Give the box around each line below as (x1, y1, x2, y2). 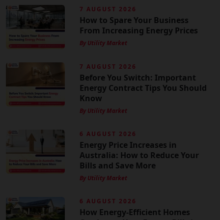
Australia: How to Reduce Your (80, 150, 199, 161)
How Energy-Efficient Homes (80, 207, 190, 218)
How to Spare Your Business (80, 15, 189, 26)
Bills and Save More (80, 160, 156, 171)
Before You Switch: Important (80, 72, 196, 83)
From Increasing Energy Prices (80, 25, 198, 36)
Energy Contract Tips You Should (80, 82, 207, 94)
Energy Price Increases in (80, 139, 177, 151)
